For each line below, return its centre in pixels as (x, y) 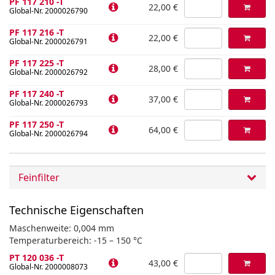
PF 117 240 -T (37, 94)
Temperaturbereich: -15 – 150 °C (76, 240)
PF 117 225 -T (37, 63)
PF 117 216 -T (37, 32)
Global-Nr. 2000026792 (48, 72)
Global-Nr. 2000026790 (48, 11)
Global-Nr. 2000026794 (48, 134)
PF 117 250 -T (37, 124)
